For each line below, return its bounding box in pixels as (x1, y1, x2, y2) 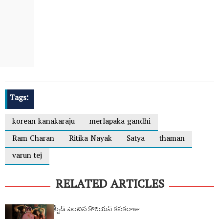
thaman (159, 131, 185, 149)
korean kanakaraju (12, 114, 75, 131)
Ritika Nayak (69, 131, 112, 149)
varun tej (12, 148, 42, 166)
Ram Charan (12, 131, 54, 149)
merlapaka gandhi (89, 114, 151, 131)
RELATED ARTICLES (55, 173, 164, 200)
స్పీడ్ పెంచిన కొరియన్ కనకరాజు (54, 204, 140, 217)
